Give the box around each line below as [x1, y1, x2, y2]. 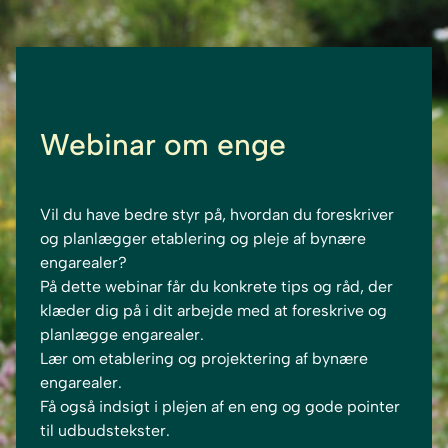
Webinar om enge [40, 126, 286, 164]
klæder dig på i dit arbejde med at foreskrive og [40, 301, 387, 321]
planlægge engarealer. [40, 325, 204, 345]
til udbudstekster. [40, 421, 170, 441]
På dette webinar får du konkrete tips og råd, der [40, 277, 393, 297]
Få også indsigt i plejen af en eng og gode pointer [40, 397, 400, 417]
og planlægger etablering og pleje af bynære [40, 229, 366, 249]
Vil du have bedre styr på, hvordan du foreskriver [40, 205, 394, 225]
